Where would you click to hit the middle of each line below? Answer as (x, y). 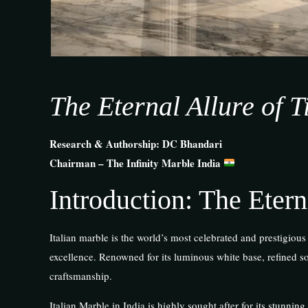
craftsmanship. (80, 275)
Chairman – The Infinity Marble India (136, 163)
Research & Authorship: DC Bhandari (135, 143)
